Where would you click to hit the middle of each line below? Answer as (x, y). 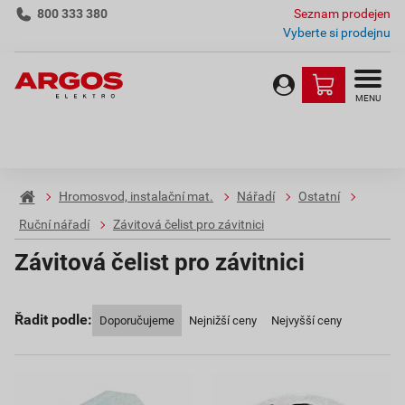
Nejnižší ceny (223, 320)
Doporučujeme (137, 320)
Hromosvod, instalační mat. (136, 197)
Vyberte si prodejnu (337, 33)
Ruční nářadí (54, 225)
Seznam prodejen (342, 14)
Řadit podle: (53, 320)
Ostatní (319, 197)
